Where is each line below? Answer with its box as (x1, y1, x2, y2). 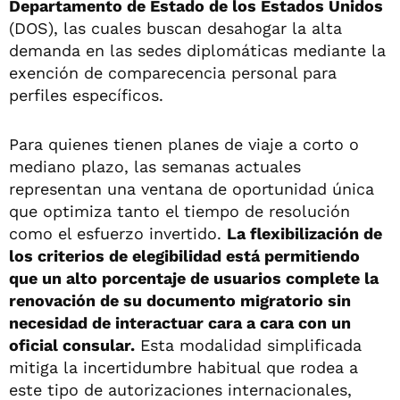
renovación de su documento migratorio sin (9, 290, 351, 310)
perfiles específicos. (9, 85, 163, 104)
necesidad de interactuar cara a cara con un (9, 312, 351, 332)
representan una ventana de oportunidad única (9, 179, 374, 198)
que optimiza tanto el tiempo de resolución (9, 201, 350, 221)
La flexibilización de (227, 223, 382, 243)
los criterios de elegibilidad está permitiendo (9, 246, 360, 265)
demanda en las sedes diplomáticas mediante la (9, 40, 386, 60)
